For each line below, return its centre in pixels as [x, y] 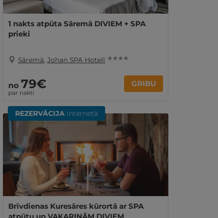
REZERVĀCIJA [40, 113]
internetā [81, 113]
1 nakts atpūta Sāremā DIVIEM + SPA [77, 24]
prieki [19, 34]
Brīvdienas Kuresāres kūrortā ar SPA [76, 206]
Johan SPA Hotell [76, 60]
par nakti [21, 93]
